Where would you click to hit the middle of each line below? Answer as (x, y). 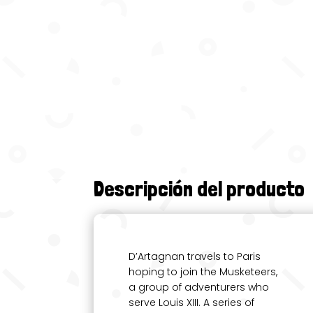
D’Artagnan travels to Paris (195, 256)
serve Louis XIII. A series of (192, 302)
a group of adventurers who (199, 287)
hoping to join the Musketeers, (203, 271)
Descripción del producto (199, 189)
